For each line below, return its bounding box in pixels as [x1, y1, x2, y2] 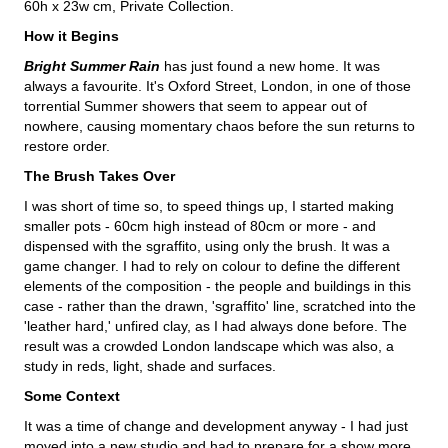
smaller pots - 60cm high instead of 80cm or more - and [24, 217, 376, 234]
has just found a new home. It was [160, 57, 380, 74]
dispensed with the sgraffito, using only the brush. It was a [24, 237, 390, 254]
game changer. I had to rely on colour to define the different [24, 257, 400, 274]
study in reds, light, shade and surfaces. [24, 357, 276, 374]
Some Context [24, 387, 120, 404]
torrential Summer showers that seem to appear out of [24, 97, 367, 114]
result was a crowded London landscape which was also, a [24, 337, 394, 354]
